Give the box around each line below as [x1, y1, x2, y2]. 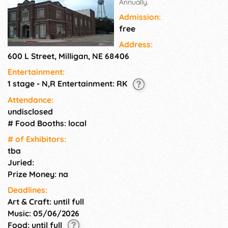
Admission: [119, 12, 161, 22]
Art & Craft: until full [8, 196, 84, 207]
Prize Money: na [8, 168, 68, 179]
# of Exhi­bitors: [8, 133, 66, 144]
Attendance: [8, 94, 53, 105]
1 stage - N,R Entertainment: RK [8, 78, 127, 89]
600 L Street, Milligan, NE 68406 [8, 51, 129, 62]
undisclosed [8, 106, 53, 117]
